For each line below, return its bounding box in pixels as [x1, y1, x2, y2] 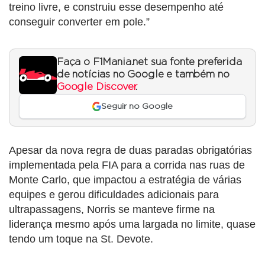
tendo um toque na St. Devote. [9, 233, 153, 245]
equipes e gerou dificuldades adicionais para [9, 189, 219, 201]
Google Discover [57, 82, 136, 92]
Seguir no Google [101, 102, 173, 111]
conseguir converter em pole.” [9, 15, 150, 28]
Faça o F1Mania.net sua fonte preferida [57, 57, 242, 67]
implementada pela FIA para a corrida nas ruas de [9, 159, 245, 172]
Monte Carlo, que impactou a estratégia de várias [9, 174, 241, 186]
